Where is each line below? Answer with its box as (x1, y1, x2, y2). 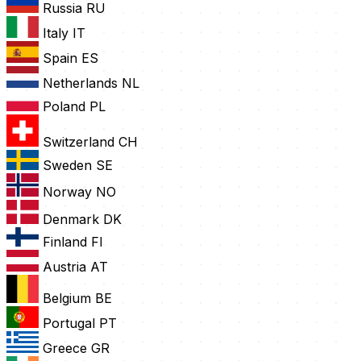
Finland (43, 234, 87, 251)
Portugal (43, 315, 95, 332)
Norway (43, 184, 92, 201)
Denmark (43, 211, 99, 228)
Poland (43, 98, 85, 115)
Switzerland (43, 134, 114, 151)
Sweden (43, 157, 92, 174)
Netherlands (43, 75, 118, 92)
